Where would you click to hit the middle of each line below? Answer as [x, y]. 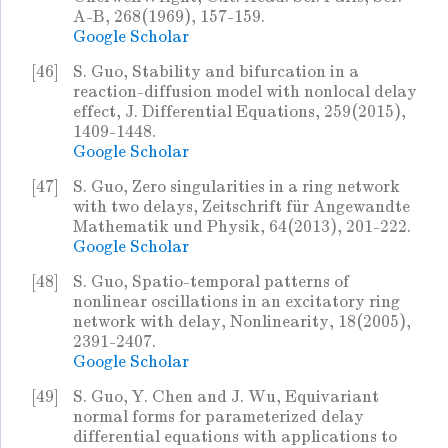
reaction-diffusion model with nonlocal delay [245, 92]
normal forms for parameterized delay [218, 417]
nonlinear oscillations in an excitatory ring [236, 302]
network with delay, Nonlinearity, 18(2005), [242, 322]
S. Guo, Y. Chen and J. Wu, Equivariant [226, 397]
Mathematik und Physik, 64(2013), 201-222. [242, 227]
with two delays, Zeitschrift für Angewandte [241, 207]
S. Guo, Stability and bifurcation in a [216, 72]
